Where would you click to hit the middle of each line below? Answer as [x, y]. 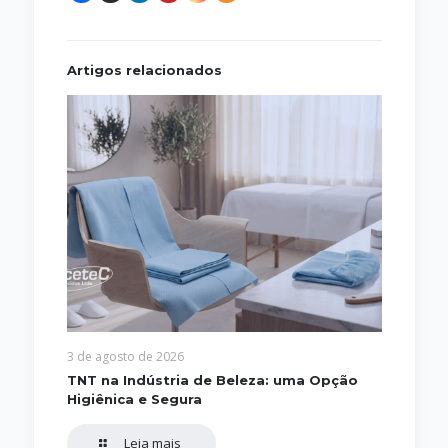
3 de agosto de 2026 [125, 356]
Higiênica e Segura [134, 398]
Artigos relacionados [144, 70]
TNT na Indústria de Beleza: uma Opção [212, 379]
